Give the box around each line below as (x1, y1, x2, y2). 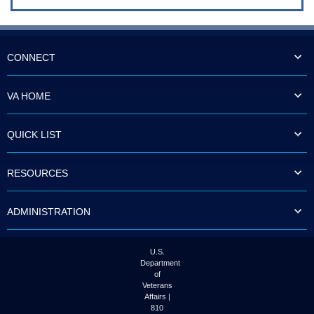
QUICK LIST (7, 128, 62, 140)
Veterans (142, 280, 172, 289)
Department (140, 258, 180, 267)
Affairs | (144, 292, 170, 301)
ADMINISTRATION (7, 205, 90, 217)
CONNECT (7, 51, 55, 63)
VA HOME (7, 90, 50, 102)
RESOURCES (7, 167, 68, 179)
